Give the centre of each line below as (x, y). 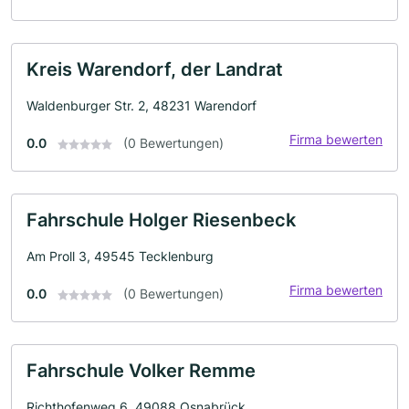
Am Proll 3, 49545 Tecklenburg (120, 256)
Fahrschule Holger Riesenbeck (161, 220)
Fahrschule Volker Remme (141, 371)
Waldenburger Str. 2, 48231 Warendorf (142, 105)
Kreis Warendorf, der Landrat (155, 69)
